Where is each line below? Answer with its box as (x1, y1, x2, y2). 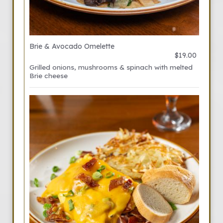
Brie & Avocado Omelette (29, 42, 114, 51)
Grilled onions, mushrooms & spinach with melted (29, 63, 193, 71)
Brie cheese (29, 71, 68, 80)
